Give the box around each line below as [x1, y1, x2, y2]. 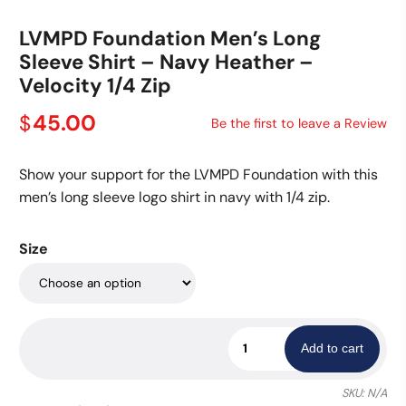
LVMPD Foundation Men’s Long [18, 25, 321, 52]
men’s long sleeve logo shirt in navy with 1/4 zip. [18, 188, 330, 207]
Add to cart [301, 342, 364, 356]
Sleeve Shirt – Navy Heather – [18, 49, 314, 75]
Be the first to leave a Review [211, 114, 388, 131]
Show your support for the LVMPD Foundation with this [18, 165, 378, 184]
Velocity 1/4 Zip [18, 72, 171, 99]
